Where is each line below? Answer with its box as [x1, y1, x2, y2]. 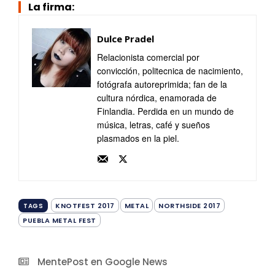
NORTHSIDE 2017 [158, 201, 220, 211]
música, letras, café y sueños [97, 118, 210, 131]
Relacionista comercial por [97, 51, 199, 63]
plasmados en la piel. [97, 132, 179, 144]
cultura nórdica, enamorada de [97, 91, 217, 104]
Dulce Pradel [97, 33, 154, 45]
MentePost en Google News [37, 255, 168, 269]
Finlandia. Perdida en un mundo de [97, 105, 234, 117]
